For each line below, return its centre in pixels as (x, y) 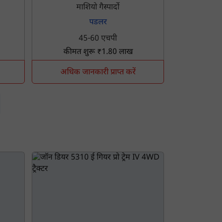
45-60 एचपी (98, 39)
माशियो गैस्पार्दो (98, 8)
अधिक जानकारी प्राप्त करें (98, 73)
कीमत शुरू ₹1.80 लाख (98, 53)
